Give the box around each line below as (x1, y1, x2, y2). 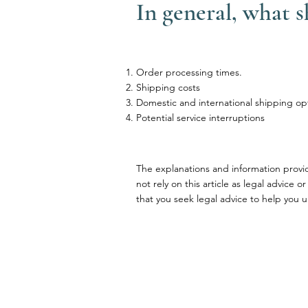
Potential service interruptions (136, 111, 265, 124)
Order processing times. (136, 66, 242, 78)
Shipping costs (136, 81, 200, 93)
